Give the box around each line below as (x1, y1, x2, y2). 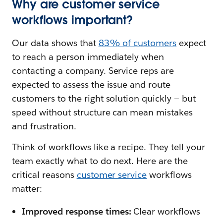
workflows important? (12, 12, 133, 28)
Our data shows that (12, 37, 99, 49)
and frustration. (12, 120, 76, 132)
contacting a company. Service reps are (12, 65, 174, 77)
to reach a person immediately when (12, 51, 165, 63)
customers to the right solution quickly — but (12, 93, 196, 105)
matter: (12, 183, 42, 195)
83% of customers (98, 37, 177, 49)
